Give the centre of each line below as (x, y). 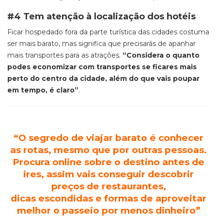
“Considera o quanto (161, 55)
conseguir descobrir (145, 174)
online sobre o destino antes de (127, 162)
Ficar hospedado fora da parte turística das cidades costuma (108, 32)
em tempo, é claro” (43, 90)
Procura (31, 162)
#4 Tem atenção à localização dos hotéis (101, 16)
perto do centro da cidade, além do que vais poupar (103, 78)
